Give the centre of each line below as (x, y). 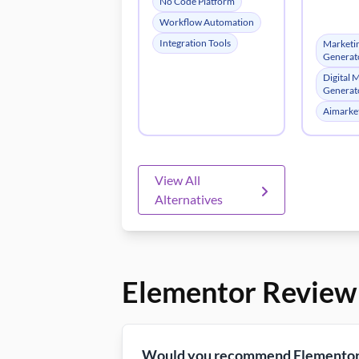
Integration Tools (195, 42)
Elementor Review (239, 291)
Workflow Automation (207, 22)
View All (177, 179)
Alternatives (189, 199)
